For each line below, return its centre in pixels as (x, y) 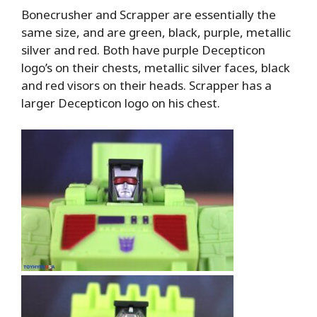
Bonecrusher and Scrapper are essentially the (149, 14)
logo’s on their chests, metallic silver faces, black (156, 67)
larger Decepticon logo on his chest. (121, 103)
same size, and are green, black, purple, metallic (156, 32)
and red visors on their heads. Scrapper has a (146, 85)
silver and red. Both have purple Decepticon (143, 50)
